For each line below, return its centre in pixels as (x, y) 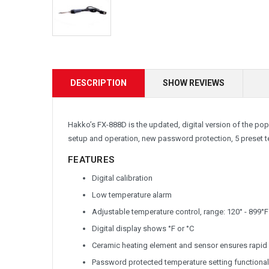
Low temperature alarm (132, 195)
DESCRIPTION (98, 83)
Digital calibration (122, 178)
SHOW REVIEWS (194, 83)
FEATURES (91, 159)
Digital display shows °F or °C (143, 228)
